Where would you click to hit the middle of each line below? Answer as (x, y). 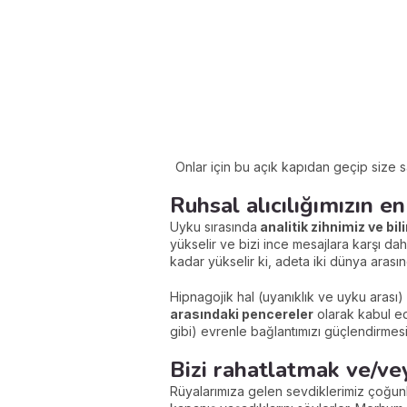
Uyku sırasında (213, 227)
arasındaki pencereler (242, 314)
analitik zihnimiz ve (322, 227)
